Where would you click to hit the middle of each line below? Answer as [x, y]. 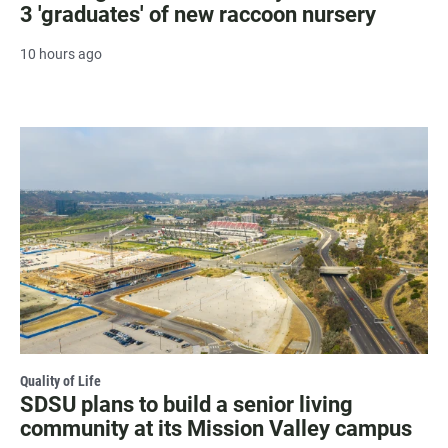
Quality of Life [60, 380]
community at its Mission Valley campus [216, 428]
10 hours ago [61, 53]
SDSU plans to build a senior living [186, 404]
